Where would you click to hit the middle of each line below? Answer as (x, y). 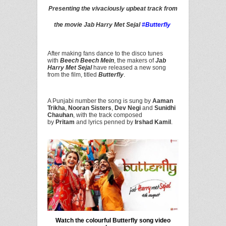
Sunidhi (165, 108)
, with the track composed (108, 115)
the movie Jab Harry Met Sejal (98, 25)
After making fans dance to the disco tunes (105, 53)
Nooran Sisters (90, 108)
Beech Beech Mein (87, 61)
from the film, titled (73, 75)
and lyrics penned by (105, 122)
